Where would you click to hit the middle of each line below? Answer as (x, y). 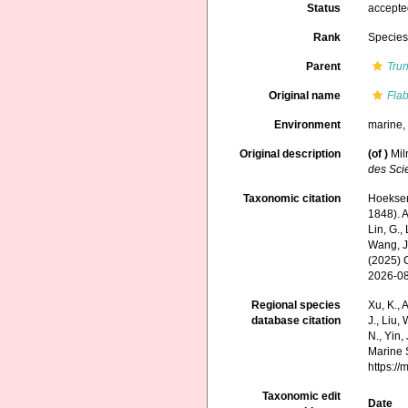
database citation (296, 321)
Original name (305, 96)
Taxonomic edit (302, 397)
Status (324, 8)
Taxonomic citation (292, 199)
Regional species (296, 306)
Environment (308, 125)
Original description (291, 154)
